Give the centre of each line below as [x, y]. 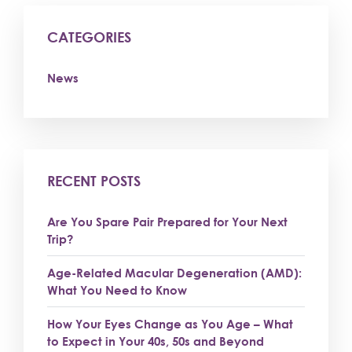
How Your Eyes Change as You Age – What [170, 324]
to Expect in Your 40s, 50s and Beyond [156, 341]
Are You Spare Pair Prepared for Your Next [167, 222]
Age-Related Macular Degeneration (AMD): [174, 273]
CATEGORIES [89, 37]
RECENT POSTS [94, 181]
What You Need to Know [117, 290]
